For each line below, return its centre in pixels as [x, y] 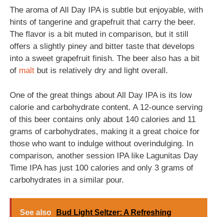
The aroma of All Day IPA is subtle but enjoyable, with [106, 10]
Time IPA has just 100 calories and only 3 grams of [101, 168]
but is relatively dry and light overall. [101, 70]
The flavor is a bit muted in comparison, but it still [99, 34]
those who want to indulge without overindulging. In [101, 143]
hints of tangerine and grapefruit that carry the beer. [103, 22]
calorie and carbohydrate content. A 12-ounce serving [106, 107]
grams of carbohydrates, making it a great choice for [105, 131]
